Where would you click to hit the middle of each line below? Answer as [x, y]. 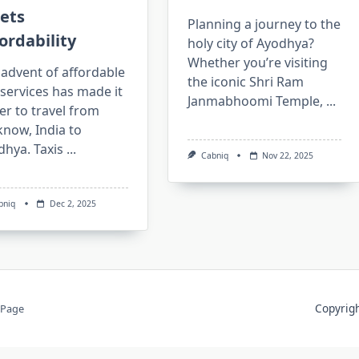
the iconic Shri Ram [246, 82]
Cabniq [215, 155]
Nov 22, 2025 [288, 155]
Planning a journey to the [264, 24]
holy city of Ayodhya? [251, 43]
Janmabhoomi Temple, [256, 101]
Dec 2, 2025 [73, 204]
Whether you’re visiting [258, 63]
